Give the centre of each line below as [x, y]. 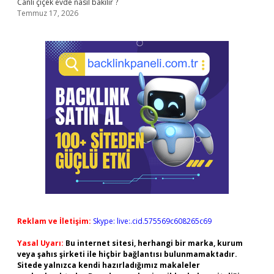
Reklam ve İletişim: [54, 221]
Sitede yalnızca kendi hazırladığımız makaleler [109, 265]
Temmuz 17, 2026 [48, 13]
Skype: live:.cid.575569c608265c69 [152, 221]
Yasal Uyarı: [40, 243]
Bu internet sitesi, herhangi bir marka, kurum [154, 243]
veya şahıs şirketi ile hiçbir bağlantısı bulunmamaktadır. [127, 254]
